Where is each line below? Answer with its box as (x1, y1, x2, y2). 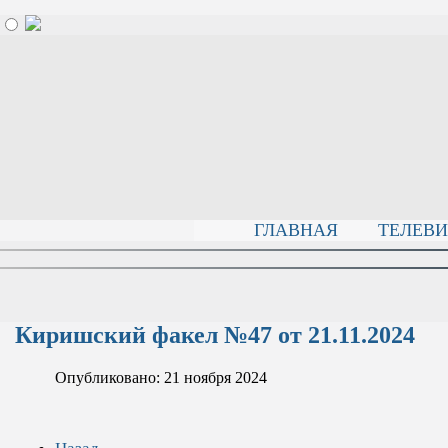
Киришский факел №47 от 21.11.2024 (15, 321, 415, 348)
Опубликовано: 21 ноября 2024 (55, 368, 267, 386)
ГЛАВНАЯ (253, 220, 338, 240)
